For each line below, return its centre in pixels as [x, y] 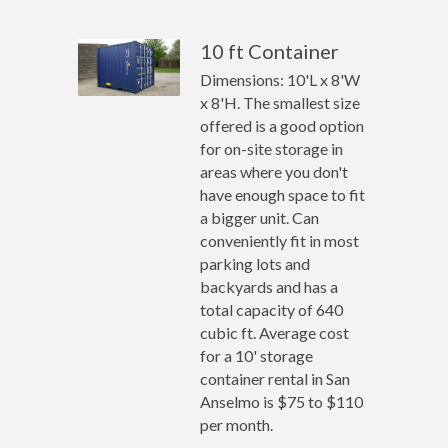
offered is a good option [282, 125]
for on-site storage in [272, 148]
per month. [237, 424]
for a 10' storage [257, 355]
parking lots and [255, 263]
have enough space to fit [283, 194]
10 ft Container [270, 51]
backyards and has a [269, 286]
